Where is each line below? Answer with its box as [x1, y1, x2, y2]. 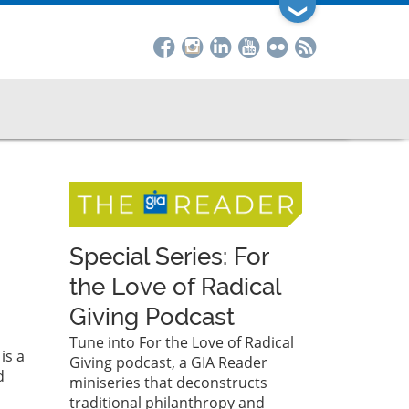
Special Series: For [69, 243, 268, 271]
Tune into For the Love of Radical [69, 332, 294, 353]
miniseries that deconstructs [69, 372, 267, 393]
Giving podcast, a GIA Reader [69, 352, 267, 373]
